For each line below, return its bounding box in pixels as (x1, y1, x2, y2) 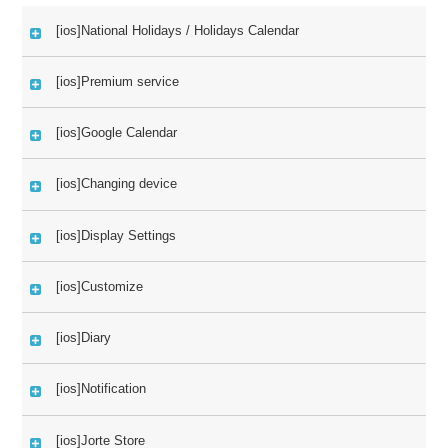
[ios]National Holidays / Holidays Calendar (56, 22, 300, 38)
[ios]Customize (56, 278, 144, 294)
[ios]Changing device (56, 176, 178, 192)
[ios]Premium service (56, 73, 180, 89)
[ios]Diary (56, 330, 112, 346)
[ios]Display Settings (56, 227, 177, 243)
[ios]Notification (56, 381, 147, 397)
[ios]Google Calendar (56, 125, 178, 141)
